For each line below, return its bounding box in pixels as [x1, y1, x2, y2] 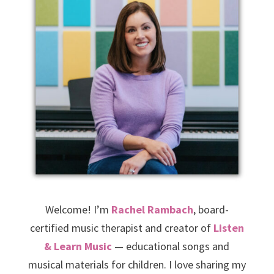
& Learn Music [44, 239, 113, 254]
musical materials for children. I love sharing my [28, 257, 246, 272]
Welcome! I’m [45, 202, 111, 217]
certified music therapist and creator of [29, 221, 213, 235]
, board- [193, 202, 229, 217]
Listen [213, 221, 244, 235]
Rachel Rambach [111, 202, 193, 217]
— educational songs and [112, 239, 230, 254]
